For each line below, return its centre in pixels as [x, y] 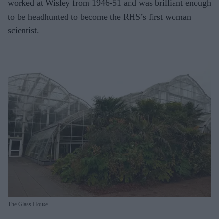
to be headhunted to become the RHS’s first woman [99, 16]
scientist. [23, 30]
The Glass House [28, 204]
